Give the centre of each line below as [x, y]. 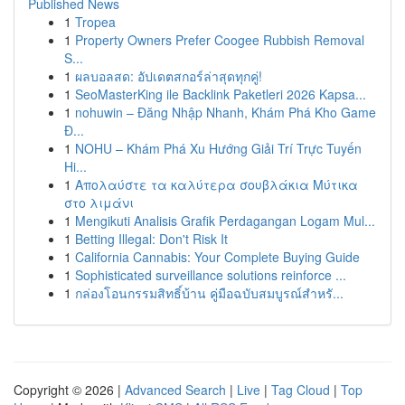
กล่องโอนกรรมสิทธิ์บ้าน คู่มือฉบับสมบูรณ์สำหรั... [209, 293]
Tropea [95, 22]
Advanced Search [175, 390]
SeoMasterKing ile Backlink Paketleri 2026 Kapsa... [221, 94]
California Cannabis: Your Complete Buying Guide [217, 257]
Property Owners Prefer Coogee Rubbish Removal [220, 40]
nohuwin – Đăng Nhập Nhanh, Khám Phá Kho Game [226, 112]
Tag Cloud [301, 390]
